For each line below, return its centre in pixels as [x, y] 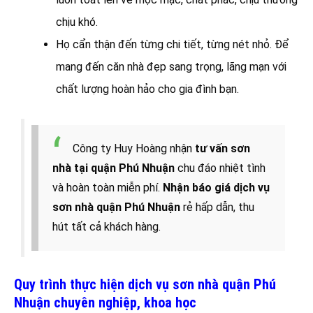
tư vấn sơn [221, 149]
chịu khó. [77, 22]
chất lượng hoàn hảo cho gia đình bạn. [147, 89]
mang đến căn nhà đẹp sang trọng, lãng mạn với [171, 67]
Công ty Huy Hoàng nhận [132, 149]
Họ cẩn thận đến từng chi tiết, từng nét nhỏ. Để [172, 45]
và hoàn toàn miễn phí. [108, 188]
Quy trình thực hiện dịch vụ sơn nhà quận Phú [145, 285]
